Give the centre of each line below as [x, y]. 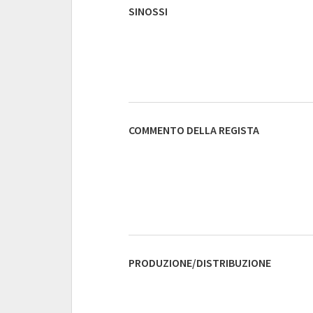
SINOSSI [148, 11]
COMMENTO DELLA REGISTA [194, 130]
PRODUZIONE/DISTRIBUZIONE [200, 263]
